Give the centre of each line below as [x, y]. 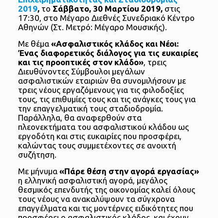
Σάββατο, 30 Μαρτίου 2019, [107, 9]
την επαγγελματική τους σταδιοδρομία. [90, 109]
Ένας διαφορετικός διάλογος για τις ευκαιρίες [108, 53]
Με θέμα [34, 44]
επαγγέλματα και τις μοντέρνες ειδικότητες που [105, 208]
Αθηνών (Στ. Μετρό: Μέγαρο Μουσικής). [92, 27]
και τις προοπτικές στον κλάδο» [81, 62]
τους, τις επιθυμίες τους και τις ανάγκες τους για [107, 99]
